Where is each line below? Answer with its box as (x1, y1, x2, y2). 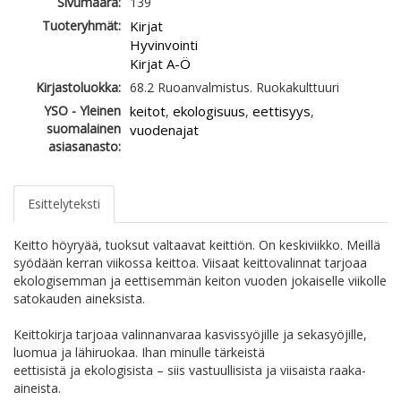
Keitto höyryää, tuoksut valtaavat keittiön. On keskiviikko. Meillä (13, 236, 380, 254)
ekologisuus (173, 102, 245, 121)
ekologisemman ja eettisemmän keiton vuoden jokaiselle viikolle (13, 272, 387, 290)
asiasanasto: (48, 138, 121, 156)
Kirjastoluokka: (36, 79, 121, 97)
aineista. (13, 380, 61, 397)
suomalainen (47, 120, 121, 138)
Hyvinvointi (130, 36, 198, 55)
